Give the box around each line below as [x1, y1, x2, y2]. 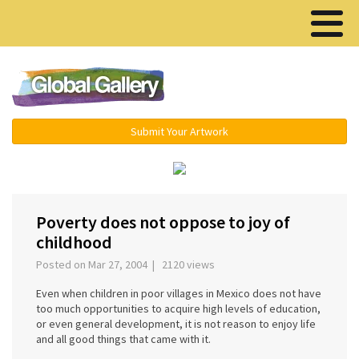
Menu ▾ [250, 79, 296, 97]
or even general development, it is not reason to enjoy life [36, 317, 316, 332]
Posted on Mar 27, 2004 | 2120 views [36, 257, 220, 272]
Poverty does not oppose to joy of [36, 211, 290, 234]
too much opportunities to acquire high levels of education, [36, 301, 321, 317]
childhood [36, 231, 112, 254]
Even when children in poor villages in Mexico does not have [36, 286, 321, 301]
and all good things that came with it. [36, 332, 211, 347]
